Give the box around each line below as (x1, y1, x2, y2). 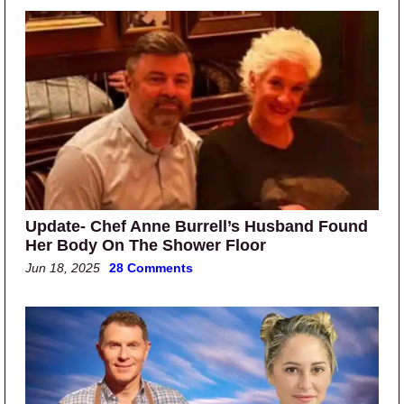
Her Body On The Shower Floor (25, 235, 266, 254)
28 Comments (109, 260, 193, 275)
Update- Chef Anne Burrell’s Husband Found (25, 216, 368, 235)
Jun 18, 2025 (25, 260, 100, 275)
